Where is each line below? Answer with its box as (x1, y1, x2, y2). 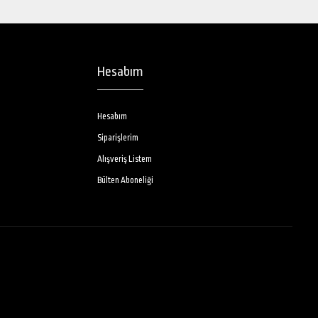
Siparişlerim (97, 133, 138, 143)
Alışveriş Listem (97, 154, 152, 164)
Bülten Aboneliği (97, 175, 153, 185)
